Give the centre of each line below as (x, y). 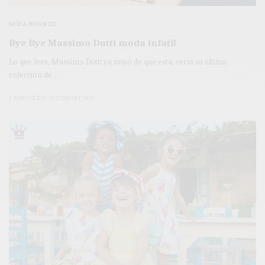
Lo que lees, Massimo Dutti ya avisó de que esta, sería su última (118, 62)
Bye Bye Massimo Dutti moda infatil (93, 43)
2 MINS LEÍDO (28, 98)
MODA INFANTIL (33, 24)
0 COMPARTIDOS (72, 98)
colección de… (34, 75)
